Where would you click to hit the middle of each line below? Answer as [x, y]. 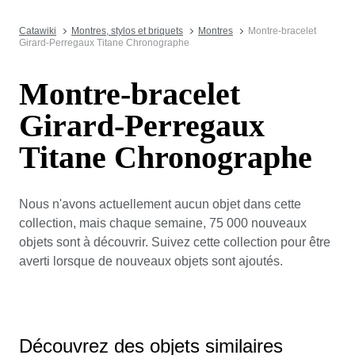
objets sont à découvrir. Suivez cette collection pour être [175, 242]
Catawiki [38, 31]
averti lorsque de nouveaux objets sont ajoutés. [151, 261]
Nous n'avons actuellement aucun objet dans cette [160, 204]
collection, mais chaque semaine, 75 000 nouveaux [163, 223]
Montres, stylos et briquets [127, 31]
